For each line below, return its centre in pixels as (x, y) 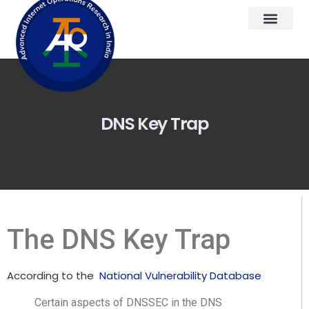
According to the (53, 276)
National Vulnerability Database (180, 276)
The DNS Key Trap (119, 240)
